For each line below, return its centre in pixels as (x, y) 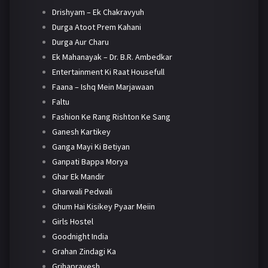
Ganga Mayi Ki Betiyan (91, 146)
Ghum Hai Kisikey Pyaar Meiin (103, 206)
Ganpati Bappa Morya (90, 161)
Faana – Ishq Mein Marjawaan (103, 86)
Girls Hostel (72, 221)
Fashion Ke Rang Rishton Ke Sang (111, 116)
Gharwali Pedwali (82, 191)
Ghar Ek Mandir (78, 176)
